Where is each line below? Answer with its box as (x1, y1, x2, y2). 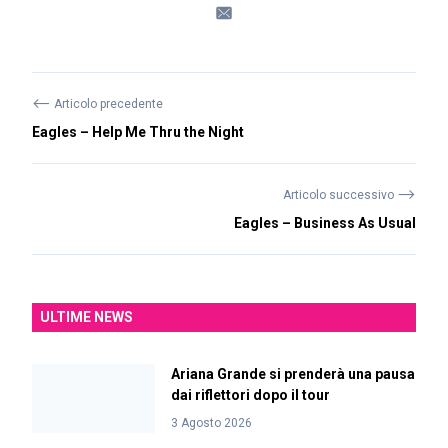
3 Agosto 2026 (170, 416, 252, 430)
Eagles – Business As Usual (234, 215, 416, 231)
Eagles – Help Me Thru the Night (32, 124, 244, 140)
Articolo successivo (283, 188, 397, 202)
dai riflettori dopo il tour (170, 387, 330, 403)
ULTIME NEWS (40, 309, 133, 325)
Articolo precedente (51, 97, 163, 111)
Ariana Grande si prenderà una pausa (170, 366, 415, 382)
